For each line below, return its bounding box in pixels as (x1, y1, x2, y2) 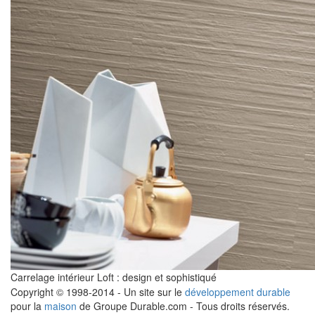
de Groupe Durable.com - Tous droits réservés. (77, 299, 290, 313)
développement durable (185, 285, 290, 299)
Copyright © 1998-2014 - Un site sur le (11, 285, 185, 299)
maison (44, 299, 77, 313)
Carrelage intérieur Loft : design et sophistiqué (11, 270, 217, 284)
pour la (11, 299, 44, 313)
